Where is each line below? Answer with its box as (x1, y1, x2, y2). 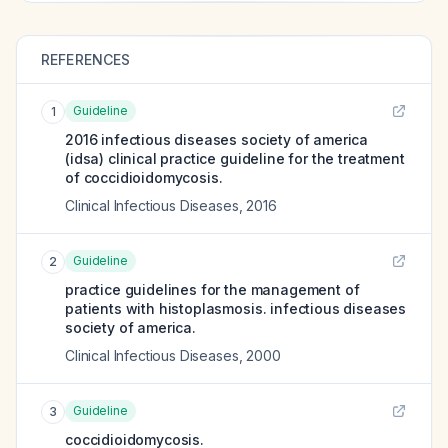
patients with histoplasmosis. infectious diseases (65, 300, 407, 317)
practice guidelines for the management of (65, 281, 360, 298)
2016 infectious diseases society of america (65, 131, 369, 148)
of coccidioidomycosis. (65, 169, 223, 186)
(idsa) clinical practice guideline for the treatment (65, 150, 405, 167)
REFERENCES (41, 51, 131, 68)
